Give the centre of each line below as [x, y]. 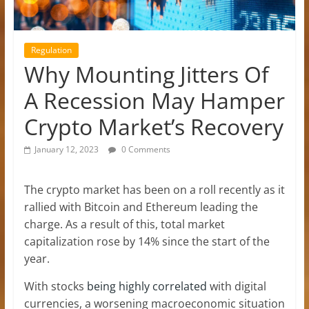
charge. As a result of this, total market [124, 224]
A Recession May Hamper [154, 100]
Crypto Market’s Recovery [153, 126]
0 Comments [144, 149]
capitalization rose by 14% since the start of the [147, 241]
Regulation [51, 50]
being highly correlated [147, 286]
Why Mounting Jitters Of [146, 74]
